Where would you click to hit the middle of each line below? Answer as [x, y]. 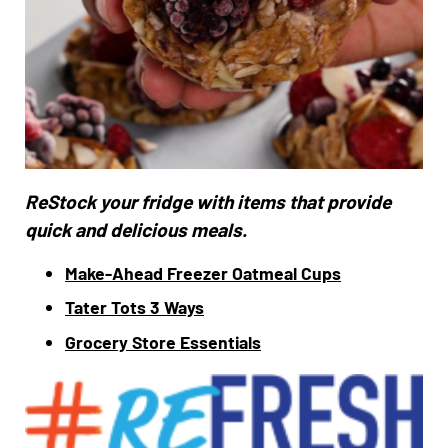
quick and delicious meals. [136, 229]
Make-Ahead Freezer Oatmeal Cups [203, 272]
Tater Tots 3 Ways [134, 307]
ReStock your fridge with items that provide [208, 201]
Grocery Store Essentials [163, 342]
